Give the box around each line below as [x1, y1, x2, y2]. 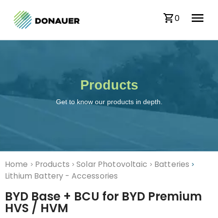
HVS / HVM [5, 200, 68, 216]
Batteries [154, 159, 190, 169]
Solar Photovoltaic [76, 159, 147, 169]
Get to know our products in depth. [55, 98, 163, 106]
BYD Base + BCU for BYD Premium [5, 188, 202, 204]
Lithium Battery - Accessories [5, 171, 118, 181]
